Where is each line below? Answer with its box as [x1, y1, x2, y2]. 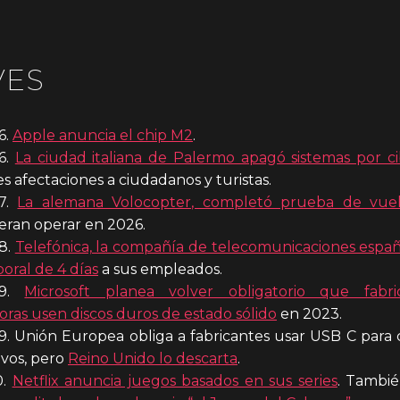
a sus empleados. [98, 260, 222, 278]
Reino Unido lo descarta [68, 349, 237, 367]
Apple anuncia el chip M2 [12, 126, 193, 144]
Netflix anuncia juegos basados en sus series [12, 371, 337, 389]
